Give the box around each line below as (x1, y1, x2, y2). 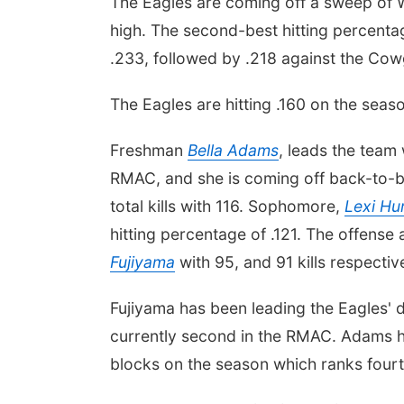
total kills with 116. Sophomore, (110, 197, 344, 216)
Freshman (110, 141, 188, 160)
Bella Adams (188, 141, 279, 160)
